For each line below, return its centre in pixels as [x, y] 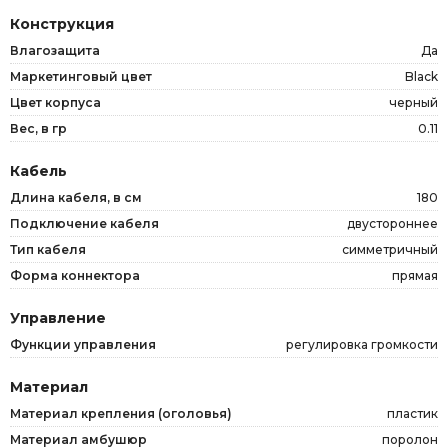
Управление [58, 317]
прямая [415, 275]
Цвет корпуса [55, 102]
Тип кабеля [48, 249]
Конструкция [62, 23]
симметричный [390, 249]
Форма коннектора [75, 275]
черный [413, 102]
